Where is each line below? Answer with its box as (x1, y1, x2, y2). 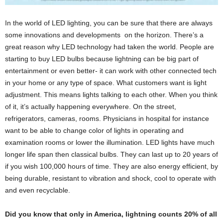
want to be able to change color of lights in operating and (5, 126, 184, 134)
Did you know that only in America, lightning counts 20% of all (5, 210, 217, 218)
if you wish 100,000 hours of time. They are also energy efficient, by (5, 162, 218, 170)
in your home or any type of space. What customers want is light (5, 78, 207, 87)
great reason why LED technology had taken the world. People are (5, 42, 214, 51)
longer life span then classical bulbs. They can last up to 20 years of (5, 150, 218, 158)
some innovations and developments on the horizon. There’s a (5, 30, 204, 39)
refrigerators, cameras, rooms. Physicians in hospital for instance (5, 114, 209, 122)
